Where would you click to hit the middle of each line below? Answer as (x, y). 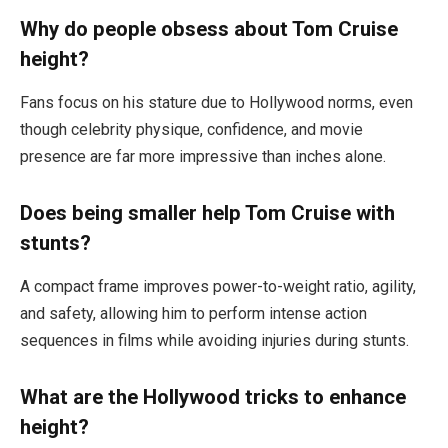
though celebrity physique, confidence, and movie (191, 130)
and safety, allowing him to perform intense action (193, 314)
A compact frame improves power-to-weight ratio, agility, (218, 287)
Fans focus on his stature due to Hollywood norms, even (216, 103)
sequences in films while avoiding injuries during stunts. (214, 341)
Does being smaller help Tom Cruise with (207, 212)
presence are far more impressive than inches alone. (203, 157)
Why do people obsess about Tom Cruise (209, 28)
